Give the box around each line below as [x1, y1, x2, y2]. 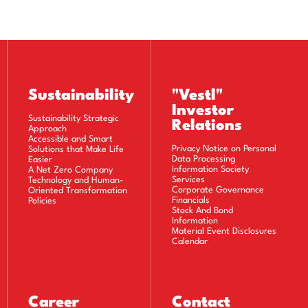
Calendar [171, 237, 208, 246]
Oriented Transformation [28, 186, 128, 195]
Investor [171, 103, 234, 118]
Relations [171, 118, 242, 133]
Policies [28, 197, 57, 206]
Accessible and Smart [28, 135, 113, 144]
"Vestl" [171, 88, 223, 103]
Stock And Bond [171, 206, 233, 215]
